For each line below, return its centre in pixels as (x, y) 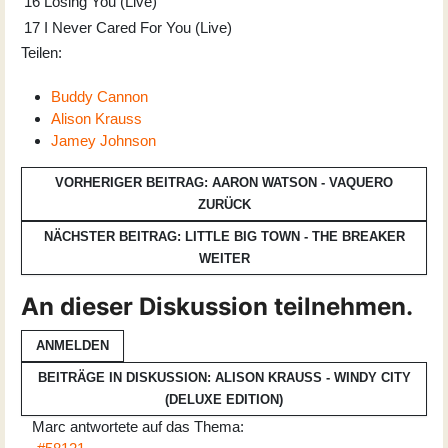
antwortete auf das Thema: (155, 426)
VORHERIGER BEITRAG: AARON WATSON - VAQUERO (224, 182)
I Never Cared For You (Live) (138, 27)
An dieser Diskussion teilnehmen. (217, 306)
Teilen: (43, 52)
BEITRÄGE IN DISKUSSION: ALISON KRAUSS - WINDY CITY (224, 377)
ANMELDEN (72, 345)
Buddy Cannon (99, 96)
